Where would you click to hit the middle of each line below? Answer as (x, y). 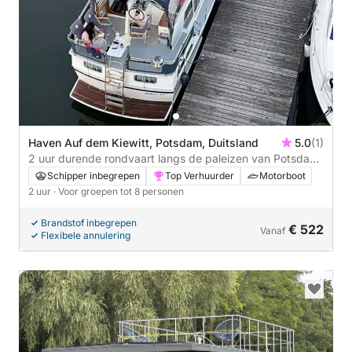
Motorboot (282, 175)
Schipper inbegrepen (93, 175)
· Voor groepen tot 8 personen (119, 191)
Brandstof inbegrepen (89, 222)
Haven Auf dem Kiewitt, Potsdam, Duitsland (143, 142)
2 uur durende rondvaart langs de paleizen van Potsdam (174, 158)
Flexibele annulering (86, 235)
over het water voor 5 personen (109, 174)
